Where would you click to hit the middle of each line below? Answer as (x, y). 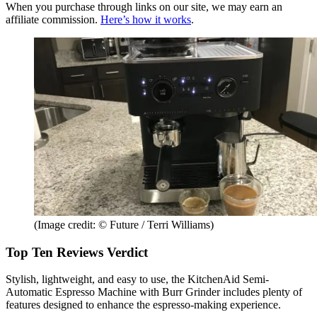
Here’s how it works (146, 19)
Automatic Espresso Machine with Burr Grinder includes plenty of (154, 292)
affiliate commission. (53, 19)
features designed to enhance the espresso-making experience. (143, 305)
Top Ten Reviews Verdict (77, 252)
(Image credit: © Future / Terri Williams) (124, 224)
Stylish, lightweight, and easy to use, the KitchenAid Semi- (137, 279)
